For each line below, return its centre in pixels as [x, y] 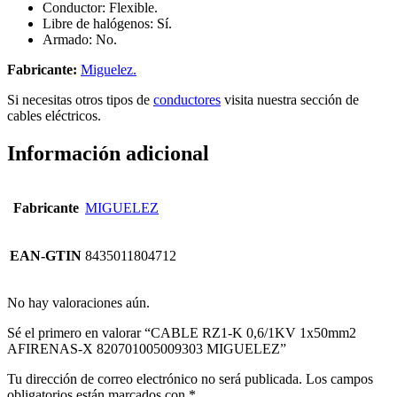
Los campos [339, 378]
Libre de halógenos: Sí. [107, 24]
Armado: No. [80, 40]
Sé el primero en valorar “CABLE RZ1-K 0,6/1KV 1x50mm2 [182, 332]
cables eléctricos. [54, 116]
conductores [187, 100]
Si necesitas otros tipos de [80, 100]
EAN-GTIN [46, 255]
